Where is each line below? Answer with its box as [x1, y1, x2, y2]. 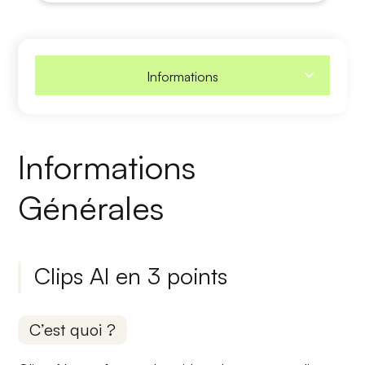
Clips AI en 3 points [34, 261, 228, 290]
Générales [18, 187, 165, 228]
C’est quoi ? [29, 319, 117, 340]
